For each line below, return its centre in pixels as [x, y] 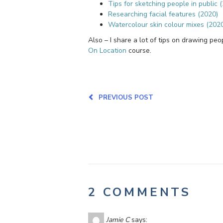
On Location [107, 50]
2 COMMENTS [140, 192]
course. [139, 50]
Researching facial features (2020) [163, 14]
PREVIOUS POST [124, 97]
